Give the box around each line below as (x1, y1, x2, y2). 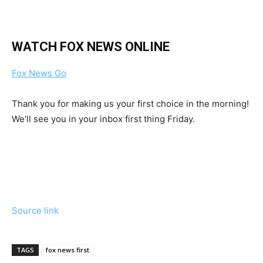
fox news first (46, 245, 89, 255)
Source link (12, 205, 59, 217)
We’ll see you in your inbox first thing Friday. (12, 113, 195, 125)
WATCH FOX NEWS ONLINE (12, 39, 170, 55)
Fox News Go (12, 68, 66, 79)
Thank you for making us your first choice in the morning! (12, 98, 249, 110)
